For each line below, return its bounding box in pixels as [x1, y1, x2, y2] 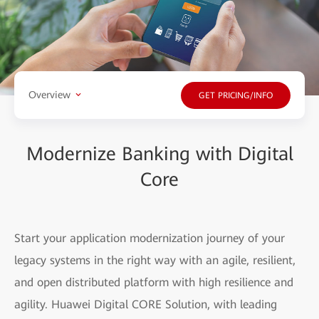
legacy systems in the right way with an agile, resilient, [14, 253, 296, 267]
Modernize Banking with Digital [26, 142, 293, 164]
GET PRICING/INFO [199, 90, 273, 101]
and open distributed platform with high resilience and [14, 275, 293, 289]
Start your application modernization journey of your [14, 231, 285, 245]
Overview [28, 89, 70, 101]
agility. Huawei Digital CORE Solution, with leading [14, 297, 277, 311]
